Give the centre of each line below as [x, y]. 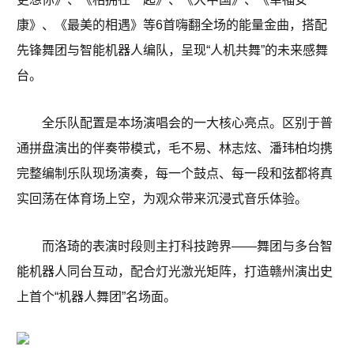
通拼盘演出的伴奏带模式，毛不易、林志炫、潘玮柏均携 [175, 149]
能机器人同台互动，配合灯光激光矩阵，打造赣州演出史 [175, 272]
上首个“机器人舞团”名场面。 [96, 297]
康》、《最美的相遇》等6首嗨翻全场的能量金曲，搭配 [172, 25]
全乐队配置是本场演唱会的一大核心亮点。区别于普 [187, 123]
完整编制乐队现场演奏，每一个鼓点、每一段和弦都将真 [175, 174]
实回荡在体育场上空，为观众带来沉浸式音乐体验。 [162, 199]
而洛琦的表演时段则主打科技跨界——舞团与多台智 [187, 247]
